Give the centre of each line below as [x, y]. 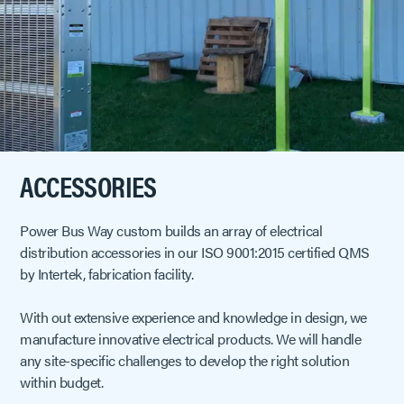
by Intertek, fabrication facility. [107, 274]
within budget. [62, 382]
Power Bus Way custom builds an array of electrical [171, 231]
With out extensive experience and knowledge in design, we [193, 317]
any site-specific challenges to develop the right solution [185, 361]
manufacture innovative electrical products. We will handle [191, 339]
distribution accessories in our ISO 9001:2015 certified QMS [195, 252]
